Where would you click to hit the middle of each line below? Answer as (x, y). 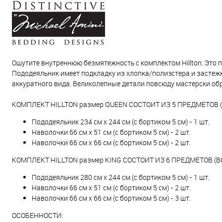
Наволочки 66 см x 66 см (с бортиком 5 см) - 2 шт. (111, 142)
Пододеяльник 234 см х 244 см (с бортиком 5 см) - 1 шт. (121, 121)
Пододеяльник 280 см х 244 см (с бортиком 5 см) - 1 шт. (121, 177)
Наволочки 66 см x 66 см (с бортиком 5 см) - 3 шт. (111, 198)
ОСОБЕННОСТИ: (37, 215)
